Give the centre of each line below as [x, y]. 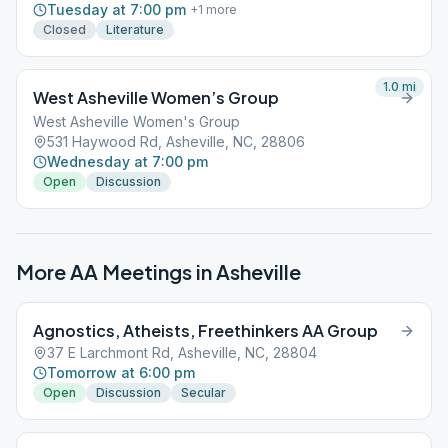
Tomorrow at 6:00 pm [121, 372]
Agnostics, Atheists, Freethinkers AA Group [205, 330]
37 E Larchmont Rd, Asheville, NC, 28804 [182, 352]
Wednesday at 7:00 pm [127, 161]
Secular [203, 392]
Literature [135, 29]
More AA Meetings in [116, 271]
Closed [64, 29]
